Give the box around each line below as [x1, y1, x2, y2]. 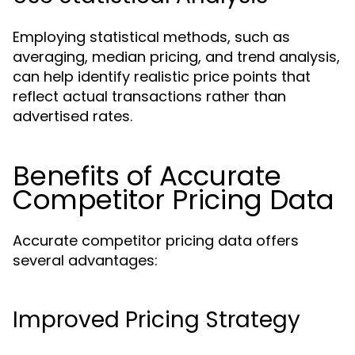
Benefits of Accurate [13, 157, 281, 195]
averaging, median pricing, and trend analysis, [13, 47, 340, 67]
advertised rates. [13, 106, 132, 126]
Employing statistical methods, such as [13, 27, 290, 47]
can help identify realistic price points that [13, 67, 311, 86]
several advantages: [13, 250, 158, 270]
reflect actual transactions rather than [13, 86, 286, 106]
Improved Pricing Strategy [13, 304, 300, 335]
